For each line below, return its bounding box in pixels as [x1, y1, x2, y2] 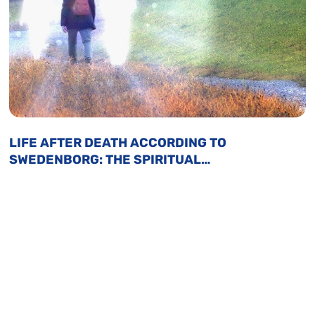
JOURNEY [9, 169, 71, 184]
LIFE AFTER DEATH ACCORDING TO [9, 135, 227, 150]
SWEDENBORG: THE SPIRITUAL [9, 152, 202, 167]
